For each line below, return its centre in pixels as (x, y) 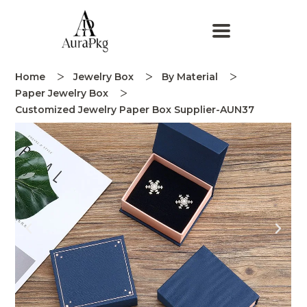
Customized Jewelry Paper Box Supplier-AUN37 (135, 110)
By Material (190, 77)
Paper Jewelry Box (62, 94)
